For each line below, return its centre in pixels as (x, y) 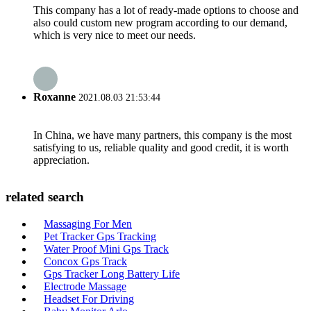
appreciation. (61, 160)
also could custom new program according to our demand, (160, 23)
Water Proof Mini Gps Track (106, 249)
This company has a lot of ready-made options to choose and (166, 10)
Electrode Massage (85, 286)
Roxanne (54, 97)
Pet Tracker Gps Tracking (100, 236)
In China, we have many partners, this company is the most (162, 135)
